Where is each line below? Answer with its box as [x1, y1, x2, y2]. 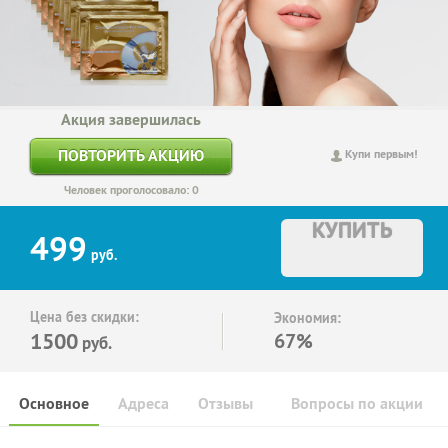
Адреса [118, 393, 169, 415]
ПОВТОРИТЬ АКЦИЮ [58, 145, 204, 167]
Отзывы [198, 393, 253, 415]
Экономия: [274, 309, 341, 328]
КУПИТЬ [311, 216, 393, 245]
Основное [19, 393, 89, 415]
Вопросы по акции [291, 393, 423, 415]
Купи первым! [345, 146, 418, 163]
